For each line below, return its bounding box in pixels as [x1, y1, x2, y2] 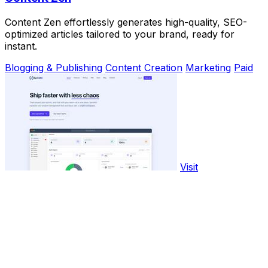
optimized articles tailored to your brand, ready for [5, 28, 234, 41]
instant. [5, 40, 37, 53]
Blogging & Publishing [5, 62, 102, 74]
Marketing [185, 62, 231, 74]
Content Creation [105, 62, 182, 74]
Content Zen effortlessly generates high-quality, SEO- [5, 16, 247, 29]
